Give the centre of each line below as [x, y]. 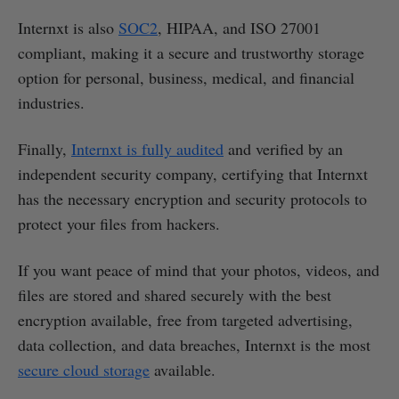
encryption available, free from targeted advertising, [185, 320]
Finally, [45, 149]
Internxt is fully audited [147, 149]
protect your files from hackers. [119, 224]
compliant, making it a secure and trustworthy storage [191, 53]
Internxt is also [68, 28]
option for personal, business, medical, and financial [186, 78]
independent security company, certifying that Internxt [193, 174]
